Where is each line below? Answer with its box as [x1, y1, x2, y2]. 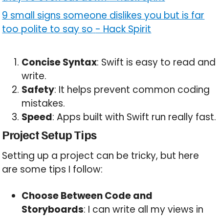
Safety [22, 83, 55, 97]
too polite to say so [2, 22, 93, 36]
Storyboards [22, 203, 84, 217]
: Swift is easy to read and [97, 56, 216, 69]
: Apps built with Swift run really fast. [52, 110, 217, 124]
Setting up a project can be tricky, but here [2, 149, 199, 163]
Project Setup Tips [2, 127, 97, 143]
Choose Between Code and [22, 189, 153, 203]
